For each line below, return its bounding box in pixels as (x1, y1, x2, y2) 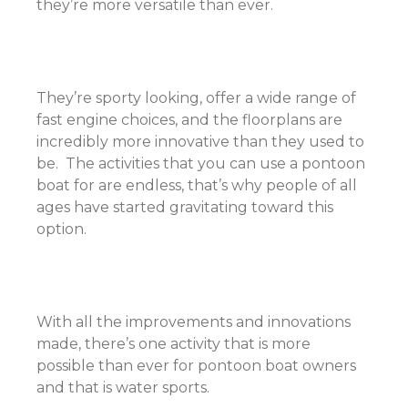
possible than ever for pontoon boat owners (36, 357, 356, 374)
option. (36, 220, 94, 238)
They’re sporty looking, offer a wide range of (36, 89, 356, 107)
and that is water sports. (36, 379, 209, 396)
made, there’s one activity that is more (36, 335, 311, 352)
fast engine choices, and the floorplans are (36, 111, 342, 128)
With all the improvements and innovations (36, 313, 351, 331)
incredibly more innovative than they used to (36, 133, 364, 150)
